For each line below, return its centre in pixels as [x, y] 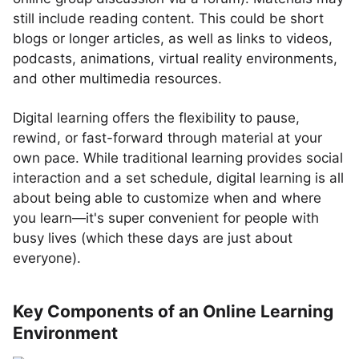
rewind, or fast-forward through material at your [167, 138]
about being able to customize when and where [167, 198]
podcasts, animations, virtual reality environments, [175, 58]
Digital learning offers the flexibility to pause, [156, 118]
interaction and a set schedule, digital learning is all [178, 178]
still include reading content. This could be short [168, 18]
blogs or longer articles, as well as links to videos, [173, 38]
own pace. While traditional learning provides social [178, 158]
